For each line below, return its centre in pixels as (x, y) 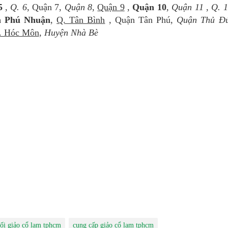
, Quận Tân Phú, (141, 20)
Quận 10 (149, 7)
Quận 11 (188, 7)
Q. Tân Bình (81, 20)
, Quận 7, (46, 7)
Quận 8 (78, 7)
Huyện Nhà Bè (71, 33)
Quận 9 (111, 7)
